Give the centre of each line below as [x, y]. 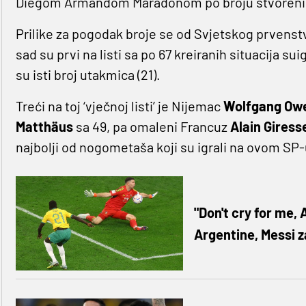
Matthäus [44, 127]
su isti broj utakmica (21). [88, 75]
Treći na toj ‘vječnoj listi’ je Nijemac [119, 106]
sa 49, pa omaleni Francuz [151, 127]
